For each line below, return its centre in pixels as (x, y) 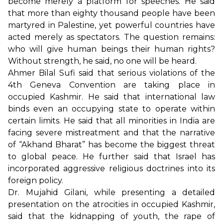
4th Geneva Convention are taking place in (111, 85)
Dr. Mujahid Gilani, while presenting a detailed (111, 193)
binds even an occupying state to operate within (111, 109)
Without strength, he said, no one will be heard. (102, 61)
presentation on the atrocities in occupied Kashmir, (111, 205)
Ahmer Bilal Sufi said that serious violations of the (111, 73)
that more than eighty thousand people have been (111, 13)
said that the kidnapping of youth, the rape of (111, 217)
